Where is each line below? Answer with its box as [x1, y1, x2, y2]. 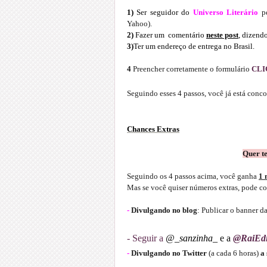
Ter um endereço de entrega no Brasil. [133, 41, 254, 51]
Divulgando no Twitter [131, 248, 207, 257]
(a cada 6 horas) [207, 248, 259, 257]
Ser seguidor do [136, 7, 190, 17]
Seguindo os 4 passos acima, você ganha [127, 171, 257, 181]
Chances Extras [127, 124, 179, 133]
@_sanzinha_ [166, 232, 218, 243]
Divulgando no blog [131, 205, 197, 215]
